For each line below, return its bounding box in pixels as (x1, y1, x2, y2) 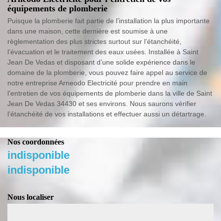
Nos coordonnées (7, 137, 64, 146)
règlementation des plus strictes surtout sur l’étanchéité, (7, 37, 182, 45)
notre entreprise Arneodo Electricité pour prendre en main (7, 78, 187, 87)
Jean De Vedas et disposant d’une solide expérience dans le (7, 58, 195, 66)
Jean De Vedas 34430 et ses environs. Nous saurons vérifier (7, 99, 196, 108)
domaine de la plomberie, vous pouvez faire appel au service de (7, 68, 207, 76)
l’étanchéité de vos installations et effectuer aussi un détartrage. (7, 110, 206, 118)
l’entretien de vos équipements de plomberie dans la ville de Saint (7, 89, 212, 97)
